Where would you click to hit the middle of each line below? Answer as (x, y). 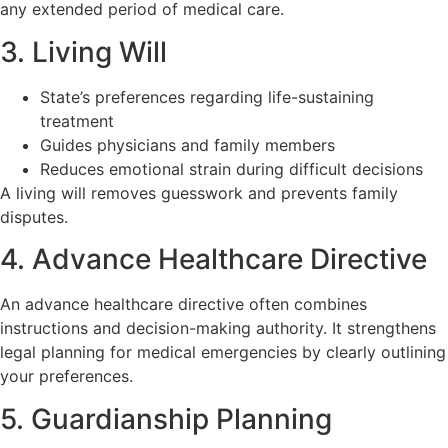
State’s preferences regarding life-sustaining (207, 96)
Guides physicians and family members (187, 144)
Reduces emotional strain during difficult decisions (231, 168)
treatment (77, 120)
